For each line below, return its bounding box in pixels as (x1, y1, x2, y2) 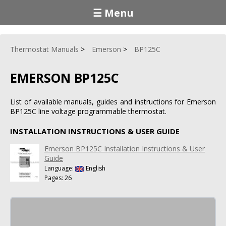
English (84, 163, 105, 173)
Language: (44, 163, 75, 173)
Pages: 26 (44, 173, 72, 182)
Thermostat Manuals (10, 44, 79, 54)
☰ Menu (92, 6, 134, 20)
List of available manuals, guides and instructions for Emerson (10, 96, 216, 106)
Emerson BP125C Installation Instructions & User (44, 143, 205, 153)
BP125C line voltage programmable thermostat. (10, 106, 166, 116)
